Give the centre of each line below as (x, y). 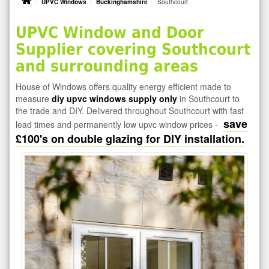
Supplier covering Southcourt (133, 49)
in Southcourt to (208, 98)
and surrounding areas (107, 66)
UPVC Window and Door (110, 32)
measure (34, 98)
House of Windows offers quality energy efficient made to (123, 86)
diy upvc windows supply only (114, 98)
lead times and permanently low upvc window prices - (118, 124)
